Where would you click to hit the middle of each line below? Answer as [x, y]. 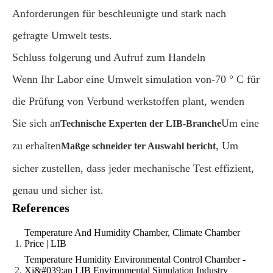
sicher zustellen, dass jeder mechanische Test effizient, [133, 168]
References [41, 208]
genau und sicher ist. [58, 190]
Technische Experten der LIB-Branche [141, 123]
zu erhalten [37, 146]
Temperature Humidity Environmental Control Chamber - [135, 259]
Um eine [240, 123]
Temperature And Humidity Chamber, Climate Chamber [132, 232]
